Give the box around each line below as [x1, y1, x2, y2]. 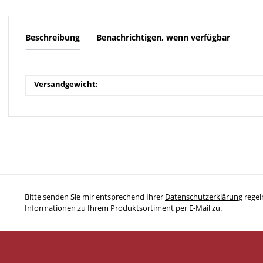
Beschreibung [25, 31, 80, 43]
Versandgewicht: [34, 78, 98, 89]
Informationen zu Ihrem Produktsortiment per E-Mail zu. [25, 202, 222, 213]
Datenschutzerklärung [165, 191, 242, 202]
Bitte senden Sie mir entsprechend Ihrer [25, 191, 165, 202]
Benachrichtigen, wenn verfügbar [96, 31, 230, 43]
